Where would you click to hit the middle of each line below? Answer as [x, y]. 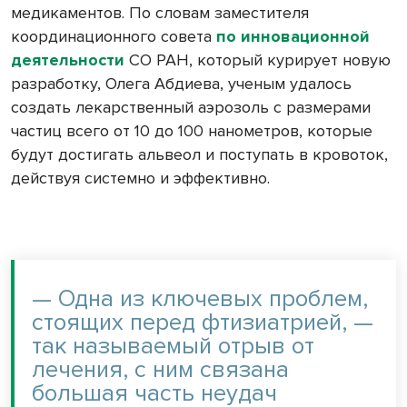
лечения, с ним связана [160, 370]
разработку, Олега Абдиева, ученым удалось [181, 84]
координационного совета [114, 37]
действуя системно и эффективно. [140, 179]
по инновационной [293, 37]
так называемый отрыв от [173, 347]
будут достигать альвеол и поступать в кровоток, [199, 155]
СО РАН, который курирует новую [258, 60]
